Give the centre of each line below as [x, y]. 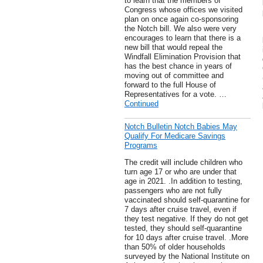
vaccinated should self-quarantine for [187, 200]
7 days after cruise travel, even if [181, 210]
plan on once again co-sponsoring [181, 19]
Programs [141, 146]
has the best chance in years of [178, 66]
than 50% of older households [175, 247]
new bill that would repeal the [173, 48]
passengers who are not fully [173, 191]
